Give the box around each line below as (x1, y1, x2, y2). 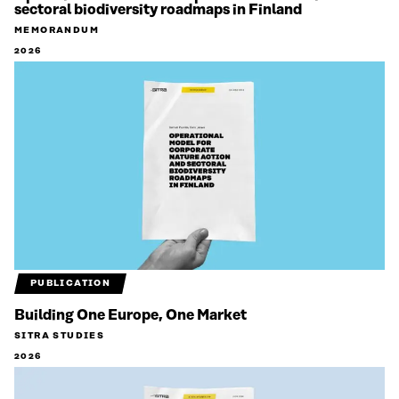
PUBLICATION (29, 278, 111, 289)
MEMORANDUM (14, 25, 99, 37)
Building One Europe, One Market (14, 307, 247, 324)
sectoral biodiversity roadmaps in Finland (14, 2, 302, 19)
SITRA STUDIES (14, 330, 105, 342)
